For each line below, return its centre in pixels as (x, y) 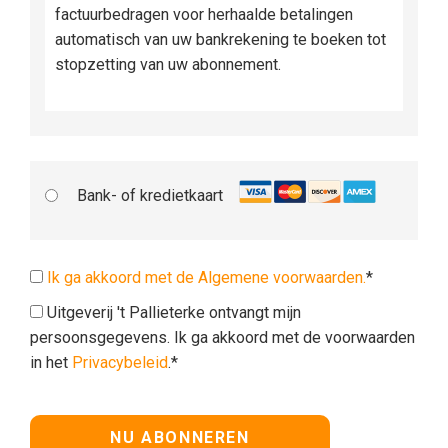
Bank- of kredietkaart (150, 195)
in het (51, 362)
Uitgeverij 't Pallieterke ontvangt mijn (172, 312)
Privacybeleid (120, 362)
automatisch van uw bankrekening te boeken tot (220, 39)
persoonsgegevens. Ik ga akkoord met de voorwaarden (222, 337)
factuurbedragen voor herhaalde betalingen (204, 14)
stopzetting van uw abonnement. (168, 64)
